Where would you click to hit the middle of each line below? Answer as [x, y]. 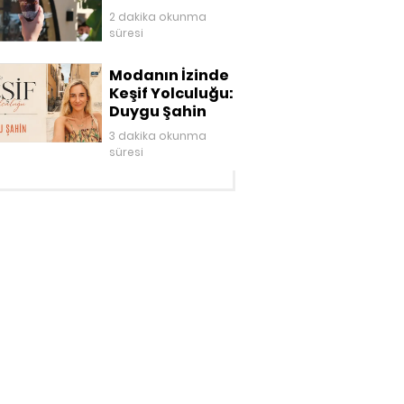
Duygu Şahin [158, 112]
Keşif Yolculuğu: [172, 94]
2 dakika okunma [158, 17]
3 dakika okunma [158, 136]
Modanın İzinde [170, 76]
